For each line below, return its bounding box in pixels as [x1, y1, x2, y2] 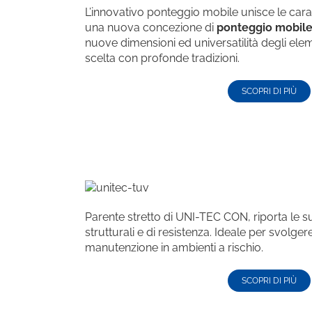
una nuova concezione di [85, 21, 217, 35]
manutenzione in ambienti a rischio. [85, 241, 263, 255]
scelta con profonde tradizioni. [85, 52, 240, 65]
